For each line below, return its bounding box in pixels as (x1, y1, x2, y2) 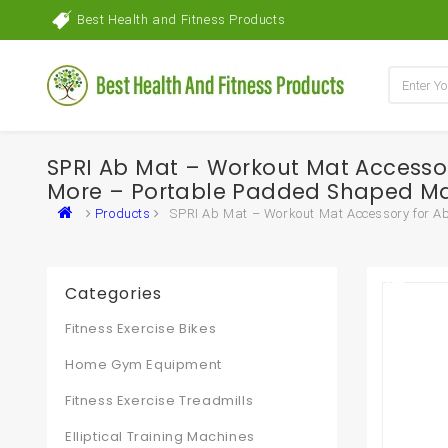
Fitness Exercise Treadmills (65, 391, 254, 410)
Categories (65, 282, 162, 305)
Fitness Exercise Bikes (65, 319, 217, 338)
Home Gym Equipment (65, 355, 222, 374)
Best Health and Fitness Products (77, 12, 286, 27)
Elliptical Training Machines (65, 427, 255, 446)
